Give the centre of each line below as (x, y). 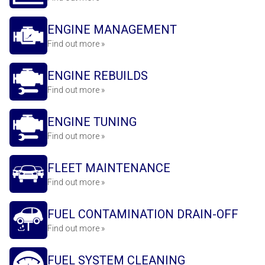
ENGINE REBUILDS (98, 76)
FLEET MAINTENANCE (109, 168)
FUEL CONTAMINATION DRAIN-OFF (143, 214)
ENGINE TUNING (92, 122)
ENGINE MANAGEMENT (112, 30)
